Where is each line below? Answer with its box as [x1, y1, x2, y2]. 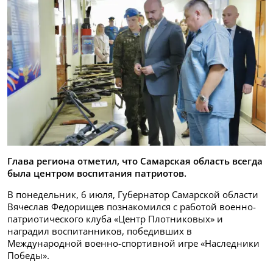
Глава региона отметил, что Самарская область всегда [7, 155, 263, 168]
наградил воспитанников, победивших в [7, 225, 192, 238]
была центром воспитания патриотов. [7, 167, 186, 180]
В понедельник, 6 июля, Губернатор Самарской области [7, 188, 258, 201]
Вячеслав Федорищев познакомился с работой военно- [7, 200, 256, 213]
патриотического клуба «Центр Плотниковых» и [7, 213, 223, 225]
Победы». [7, 249, 49, 262]
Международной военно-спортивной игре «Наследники [7, 237, 260, 250]
